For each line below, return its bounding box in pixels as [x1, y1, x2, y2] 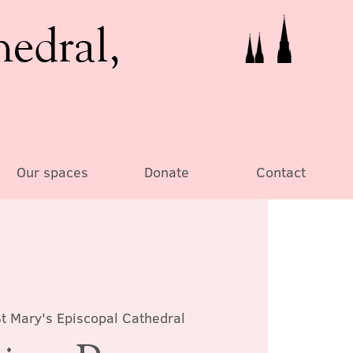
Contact [255, 162, 306, 182]
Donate [143, 162, 189, 182]
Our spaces [16, 162, 88, 182]
